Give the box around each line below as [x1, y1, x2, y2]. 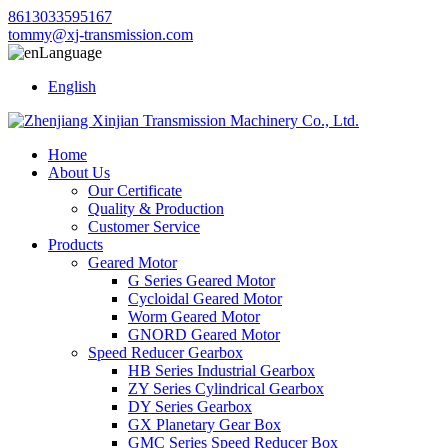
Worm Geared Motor [128, 308, 260, 325]
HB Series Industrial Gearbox [128, 362, 315, 379]
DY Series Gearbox [128, 398, 252, 415]
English [48, 78, 96, 95]
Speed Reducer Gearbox [88, 344, 243, 361]
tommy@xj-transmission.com [8, 26, 193, 43]
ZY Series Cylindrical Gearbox [128, 380, 324, 397]
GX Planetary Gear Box [128, 416, 281, 433]
